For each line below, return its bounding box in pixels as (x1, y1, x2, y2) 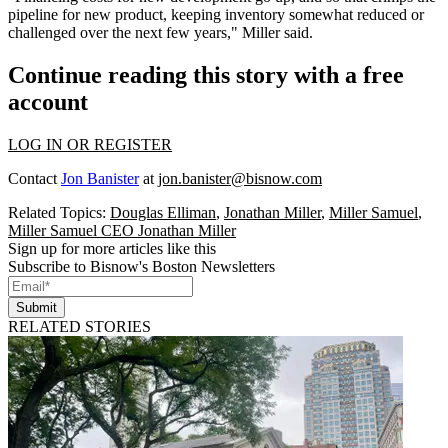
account (8, 89, 88, 116)
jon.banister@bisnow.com (158, 169, 322, 187)
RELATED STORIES (8, 317, 151, 335)
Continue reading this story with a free (8, 62, 404, 89)
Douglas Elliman (110, 203, 216, 221)
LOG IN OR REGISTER (8, 135, 172, 153)
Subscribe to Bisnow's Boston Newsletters (8, 257, 275, 275)
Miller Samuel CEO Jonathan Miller (8, 221, 236, 239)
